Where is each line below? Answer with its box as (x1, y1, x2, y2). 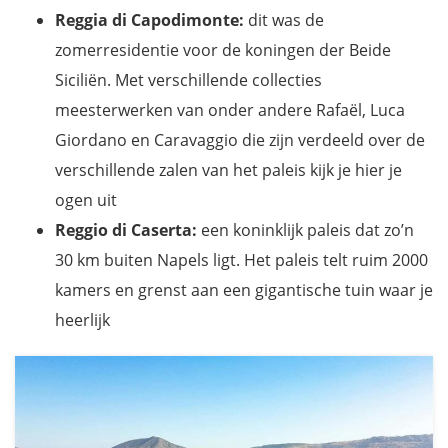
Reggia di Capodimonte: (55, 8, 244, 31)
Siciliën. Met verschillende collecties (55, 68, 322, 91)
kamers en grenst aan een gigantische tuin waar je (55, 278, 433, 301)
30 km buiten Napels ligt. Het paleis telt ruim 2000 (55, 248, 428, 271)
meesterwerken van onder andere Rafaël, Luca (55, 98, 405, 121)
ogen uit (55, 188, 117, 211)
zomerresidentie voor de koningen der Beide (55, 38, 391, 61)
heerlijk (55, 308, 110, 331)
